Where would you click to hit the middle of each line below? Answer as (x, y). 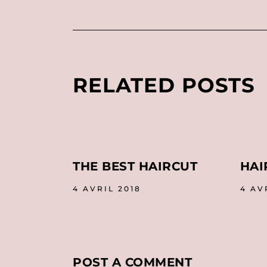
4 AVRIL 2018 (107, 189)
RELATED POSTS (164, 85)
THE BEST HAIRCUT (135, 166)
